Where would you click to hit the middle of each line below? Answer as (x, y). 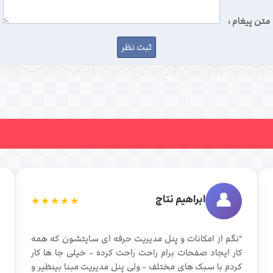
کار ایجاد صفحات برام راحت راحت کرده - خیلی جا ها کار (136, 253)
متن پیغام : (249, 22)
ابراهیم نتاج (180, 200)
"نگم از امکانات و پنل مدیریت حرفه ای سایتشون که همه (136, 239)
